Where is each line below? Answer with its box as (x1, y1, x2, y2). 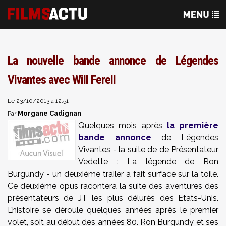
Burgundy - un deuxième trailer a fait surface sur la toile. (8, 169, 218, 179)
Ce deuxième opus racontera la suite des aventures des (8, 181, 218, 191)
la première (166, 121, 218, 130)
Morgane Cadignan (18, 109, 81, 117)
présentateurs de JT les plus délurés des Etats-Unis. (8, 193, 218, 203)
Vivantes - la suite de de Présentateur (78, 145, 218, 154)
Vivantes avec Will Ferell (8, 73, 116, 87)
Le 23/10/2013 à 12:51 (8, 97, 69, 104)
